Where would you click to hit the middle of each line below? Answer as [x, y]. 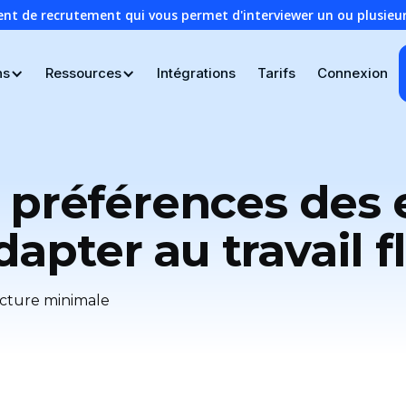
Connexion [352, 73]
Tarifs [276, 73]
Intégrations [196, 73]
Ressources [83, 73]
